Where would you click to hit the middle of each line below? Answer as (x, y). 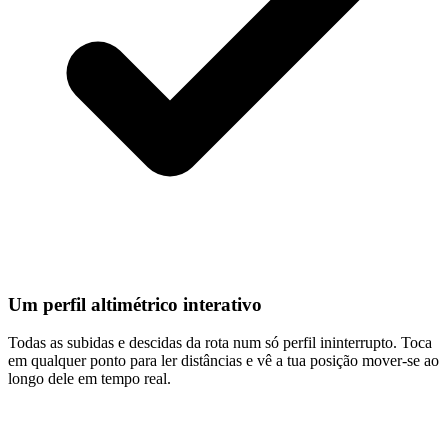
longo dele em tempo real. (89, 379)
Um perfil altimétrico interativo (135, 304)
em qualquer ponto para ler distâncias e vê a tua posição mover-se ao (223, 361)
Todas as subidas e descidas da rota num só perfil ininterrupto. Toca (220, 343)
